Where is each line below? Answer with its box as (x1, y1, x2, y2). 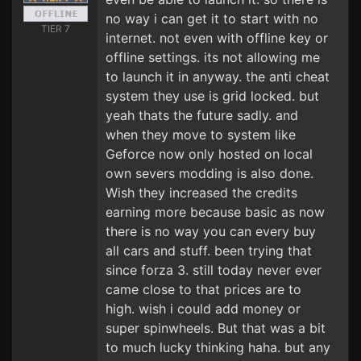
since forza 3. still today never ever (106, 262, 322, 278)
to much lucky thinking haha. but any (106, 339, 330, 355)
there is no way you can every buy (106, 223, 316, 239)
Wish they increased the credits (106, 185, 297, 201)
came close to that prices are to (106, 281, 301, 297)
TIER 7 (40, 23, 70, 35)
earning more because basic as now (106, 204, 325, 220)
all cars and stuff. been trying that (106, 243, 312, 259)
